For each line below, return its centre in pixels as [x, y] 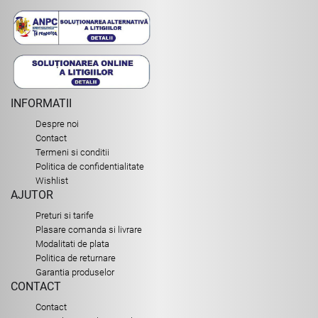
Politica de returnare [76, 258]
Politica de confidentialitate [90, 167]
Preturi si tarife [65, 216]
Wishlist [52, 181]
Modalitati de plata [72, 244]
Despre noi [57, 124]
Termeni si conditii [72, 153]
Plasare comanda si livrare [89, 230]
